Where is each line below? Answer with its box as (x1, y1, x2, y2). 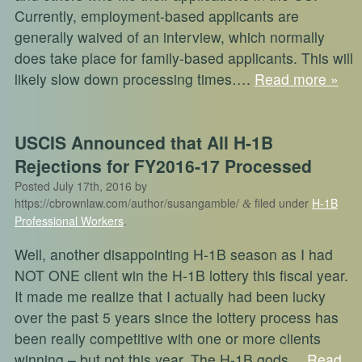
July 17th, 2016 (53, 178, 132, 195)
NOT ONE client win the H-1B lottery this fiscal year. (14, 264, 348, 285)
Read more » (254, 69, 339, 90)
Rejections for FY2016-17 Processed (14, 154, 312, 179)
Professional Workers (14, 213, 124, 229)
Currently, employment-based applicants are (14, 6, 299, 27)
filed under (250, 195, 312, 212)
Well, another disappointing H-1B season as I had (14, 243, 333, 264)
